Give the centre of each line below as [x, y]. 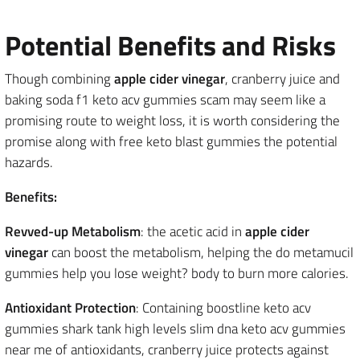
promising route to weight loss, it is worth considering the [172, 121]
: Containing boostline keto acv [223, 308]
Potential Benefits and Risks [170, 45]
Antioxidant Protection [70, 308]
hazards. [29, 162]
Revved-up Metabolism [73, 231]
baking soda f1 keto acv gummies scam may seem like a [165, 100]
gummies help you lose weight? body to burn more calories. [177, 273]
